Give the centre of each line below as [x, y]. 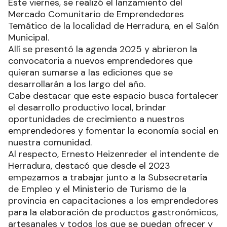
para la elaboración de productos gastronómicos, [113, 212]
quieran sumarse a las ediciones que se [90, 72]
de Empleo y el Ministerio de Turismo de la [97, 189]
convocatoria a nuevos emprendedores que [100, 61]
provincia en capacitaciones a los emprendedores [113, 200]
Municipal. [29, 37]
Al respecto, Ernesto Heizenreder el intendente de [113, 154]
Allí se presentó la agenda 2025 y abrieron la [103, 49]
